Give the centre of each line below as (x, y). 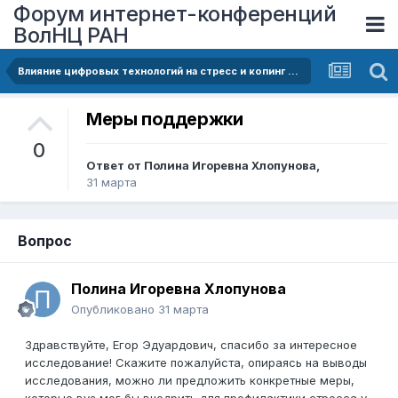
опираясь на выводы (307, 363)
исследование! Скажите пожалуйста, (136, 363)
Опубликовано (115, 310)
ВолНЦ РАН (71, 35)
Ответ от (115, 166)
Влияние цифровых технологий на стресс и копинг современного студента (293, 71)
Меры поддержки (165, 119)
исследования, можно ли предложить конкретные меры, (190, 381)
